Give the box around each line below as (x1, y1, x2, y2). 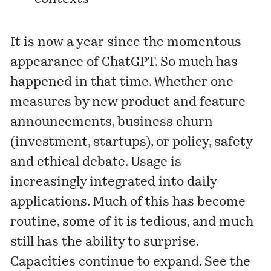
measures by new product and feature (10, 96, 246, 109)
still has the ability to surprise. (10, 235, 199, 249)
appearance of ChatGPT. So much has (10, 56, 238, 69)
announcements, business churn (10, 116, 214, 129)
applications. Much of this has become (10, 195, 246, 209)
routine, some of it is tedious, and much (10, 215, 254, 229)
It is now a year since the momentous (10, 36, 242, 49)
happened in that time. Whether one (10, 76, 234, 89)
